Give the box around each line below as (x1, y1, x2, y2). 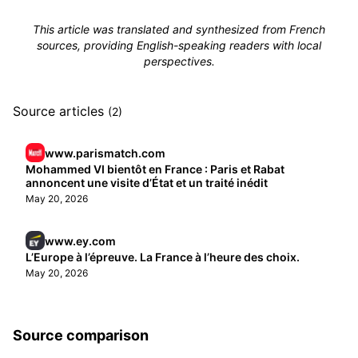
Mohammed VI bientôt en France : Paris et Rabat (26, 162, 284, 176)
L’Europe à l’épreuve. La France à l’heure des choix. (26, 250, 300, 264)
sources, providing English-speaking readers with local (37, 38, 321, 52)
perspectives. (143, 54, 215, 68)
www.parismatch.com (45, 145, 165, 160)
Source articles (13, 103, 108, 119)
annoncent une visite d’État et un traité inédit (26, 176, 268, 189)
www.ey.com (45, 233, 116, 248)
